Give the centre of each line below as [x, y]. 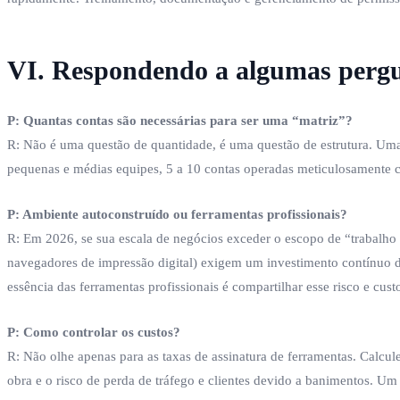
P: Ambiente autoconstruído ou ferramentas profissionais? [177, 214]
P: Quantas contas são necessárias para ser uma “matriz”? [180, 120]
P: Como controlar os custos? [94, 332]
